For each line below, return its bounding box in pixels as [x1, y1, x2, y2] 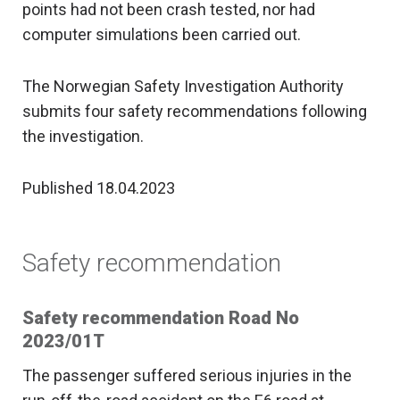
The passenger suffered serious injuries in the [22, 366, 352, 386]
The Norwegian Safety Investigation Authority [22, 77, 344, 96]
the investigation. [22, 127, 144, 146]
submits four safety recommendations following [22, 102, 367, 121]
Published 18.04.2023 [22, 179, 175, 198]
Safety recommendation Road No [22, 307, 299, 329]
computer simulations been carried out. [22, 25, 301, 45]
